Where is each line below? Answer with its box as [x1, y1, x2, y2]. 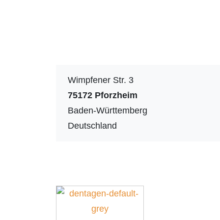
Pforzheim [95, 90, 137, 100]
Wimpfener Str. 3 [68, 75, 134, 85]
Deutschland [68, 120, 117, 131]
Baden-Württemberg [68, 105, 147, 115]
